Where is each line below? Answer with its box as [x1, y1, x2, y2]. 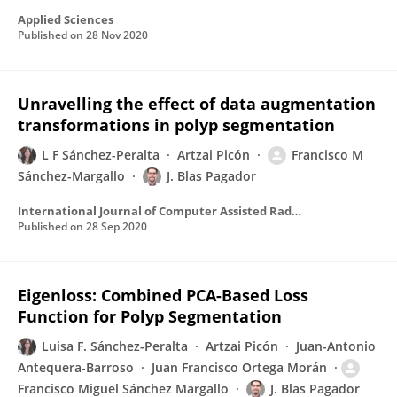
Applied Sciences [18, 12, 113, 27]
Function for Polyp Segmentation [18, 306, 282, 327]
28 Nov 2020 [86, 27, 148, 43]
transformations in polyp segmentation [18, 114, 335, 136]
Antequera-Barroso [18, 359, 134, 376]
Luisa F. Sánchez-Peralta [42, 338, 188, 354]
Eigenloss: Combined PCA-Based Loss [18, 284, 308, 306]
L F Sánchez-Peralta [42, 146, 160, 163]
